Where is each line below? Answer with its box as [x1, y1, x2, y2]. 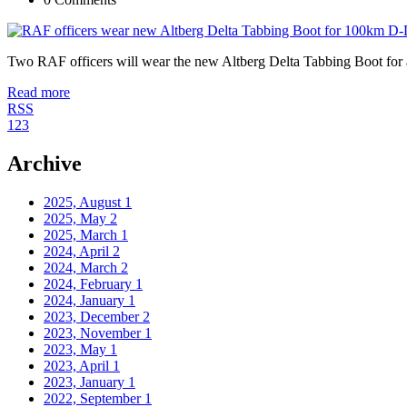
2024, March [44, 259, 121, 275]
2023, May [44, 341, 110, 357]
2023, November [44, 324, 144, 341]
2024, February [44, 275, 135, 292]
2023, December [44, 308, 143, 324]
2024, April [44, 243, 113, 259]
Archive [7, 151, 82, 175]
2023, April [44, 357, 113, 373]
